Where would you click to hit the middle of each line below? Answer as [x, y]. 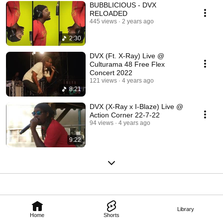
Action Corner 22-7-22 [125, 115]
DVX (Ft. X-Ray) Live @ [127, 56]
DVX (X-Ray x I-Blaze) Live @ [136, 107]
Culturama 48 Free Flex [127, 64]
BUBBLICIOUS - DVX [123, 5]
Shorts [111, 215]
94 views [102, 123]
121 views [103, 81]
